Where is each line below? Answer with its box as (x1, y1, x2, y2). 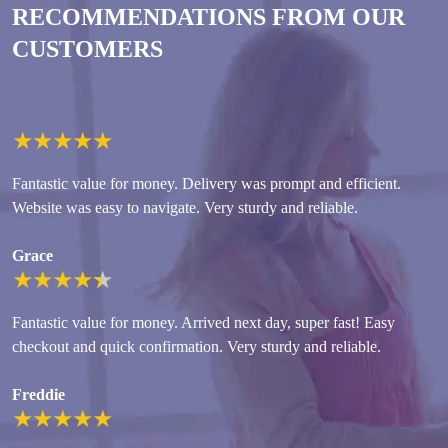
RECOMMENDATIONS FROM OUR (12, 4, 405, 31)
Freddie (12, 386, 65, 404)
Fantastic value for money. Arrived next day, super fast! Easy (12, 314, 395, 332)
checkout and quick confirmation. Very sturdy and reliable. (12, 338, 381, 356)
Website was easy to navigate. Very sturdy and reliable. (12, 199, 358, 217)
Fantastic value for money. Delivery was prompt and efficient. (12, 175, 401, 193)
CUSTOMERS (12, 36, 163, 63)
